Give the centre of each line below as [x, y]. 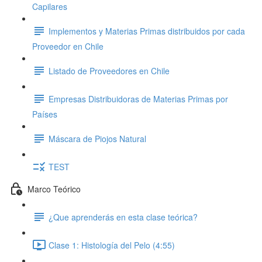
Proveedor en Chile [68, 46]
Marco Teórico [54, 189]
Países [45, 114]
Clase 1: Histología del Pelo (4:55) [112, 245]
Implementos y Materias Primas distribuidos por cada [147, 31]
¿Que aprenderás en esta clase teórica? [123, 217]
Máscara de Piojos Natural [97, 138]
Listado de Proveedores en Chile [109, 70]
